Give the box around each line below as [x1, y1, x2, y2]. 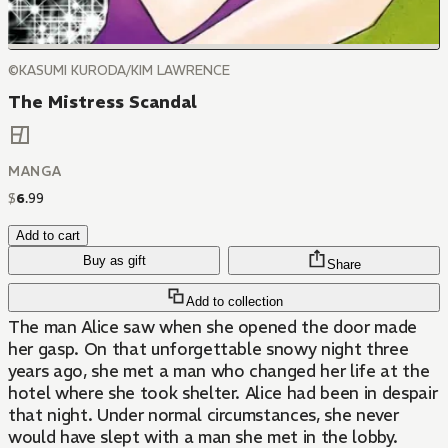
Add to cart [16, 228, 80, 244]
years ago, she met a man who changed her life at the [8, 360, 430, 383]
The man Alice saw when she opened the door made [8, 316, 418, 339]
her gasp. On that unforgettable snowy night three [8, 338, 409, 361]
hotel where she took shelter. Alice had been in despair [8, 382, 438, 405]
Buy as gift [82, 253, 146, 269]
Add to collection [185, 294, 283, 310]
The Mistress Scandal [8, 91, 197, 113]
